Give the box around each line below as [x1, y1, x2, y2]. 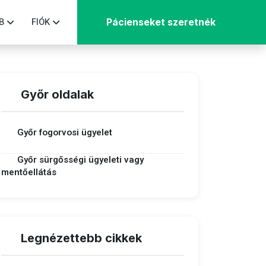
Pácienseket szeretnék [106, 16, 216, 28]
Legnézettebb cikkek [21, 231, 142, 245]
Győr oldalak [21, 87, 94, 102]
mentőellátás [1, 166, 56, 179]
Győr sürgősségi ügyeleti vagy [17, 153, 144, 166]
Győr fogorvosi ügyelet [17, 126, 112, 139]
